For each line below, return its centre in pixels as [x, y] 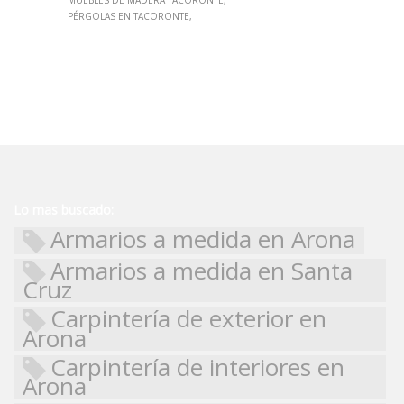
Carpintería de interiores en [197, 367]
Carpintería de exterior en [188, 319]
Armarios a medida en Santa [202, 270]
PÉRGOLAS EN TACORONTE [129, 16]
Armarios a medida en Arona [203, 239]
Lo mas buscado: [64, 209]
